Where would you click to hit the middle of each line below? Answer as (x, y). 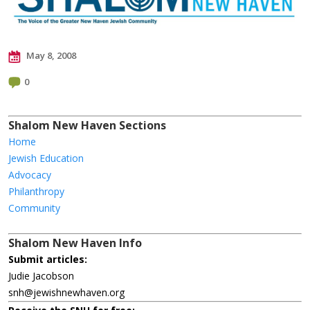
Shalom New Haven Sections (87, 126)
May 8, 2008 (50, 56)
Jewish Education (46, 158)
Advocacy (30, 175)
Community (34, 208)
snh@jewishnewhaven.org (66, 293)
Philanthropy (36, 192)
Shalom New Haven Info (75, 243)
